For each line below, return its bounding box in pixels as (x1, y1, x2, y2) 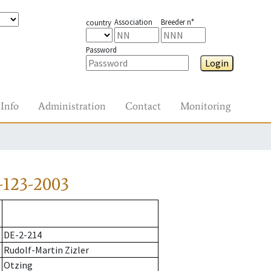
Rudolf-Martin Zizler (4, 244, 89, 256)
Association (114, 17, 152, 27)
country (85, 18, 111, 27)
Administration (38, 99, 106, 113)
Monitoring (180, 99, 230, 113)
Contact (125, 99, 161, 113)
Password (85, 45, 117, 54)
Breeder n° (160, 17, 194, 27)
